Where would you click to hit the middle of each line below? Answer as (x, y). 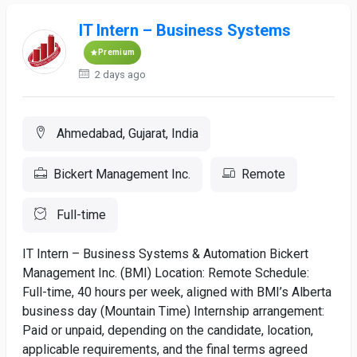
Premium (117, 52)
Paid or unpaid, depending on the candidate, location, (168, 330)
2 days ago (120, 75)
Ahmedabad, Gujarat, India (126, 133)
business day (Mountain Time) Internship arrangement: (173, 311)
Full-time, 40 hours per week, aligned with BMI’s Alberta (177, 292)
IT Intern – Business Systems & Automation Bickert (165, 254)
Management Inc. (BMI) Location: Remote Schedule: (166, 273)
